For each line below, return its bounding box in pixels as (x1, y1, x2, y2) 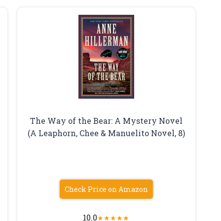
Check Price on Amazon (64, 184, 148, 194)
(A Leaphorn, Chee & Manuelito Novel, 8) (27, 127, 185, 138)
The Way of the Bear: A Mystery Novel (30, 115, 183, 126)
